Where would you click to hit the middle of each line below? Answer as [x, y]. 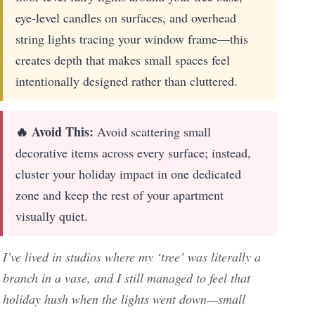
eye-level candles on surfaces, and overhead [126, 17]
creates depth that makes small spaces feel [123, 59]
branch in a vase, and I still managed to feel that [127, 277]
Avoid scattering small [152, 131]
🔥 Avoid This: [54, 131]
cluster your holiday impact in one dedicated [128, 173]
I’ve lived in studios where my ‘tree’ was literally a [132, 256]
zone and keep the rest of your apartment [120, 194]
